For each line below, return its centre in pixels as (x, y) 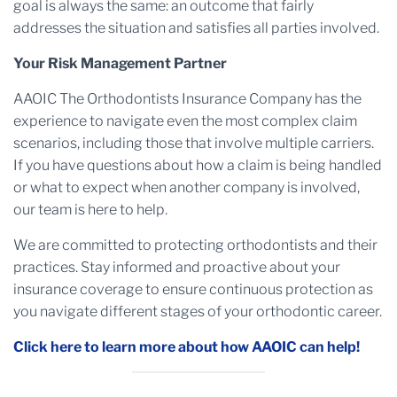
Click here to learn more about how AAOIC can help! (187, 347)
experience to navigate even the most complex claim (185, 121)
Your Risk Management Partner (120, 63)
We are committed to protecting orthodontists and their (195, 245)
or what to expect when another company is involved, (187, 187)
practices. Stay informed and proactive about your (177, 267)
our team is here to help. (90, 210)
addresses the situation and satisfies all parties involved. (196, 28)
